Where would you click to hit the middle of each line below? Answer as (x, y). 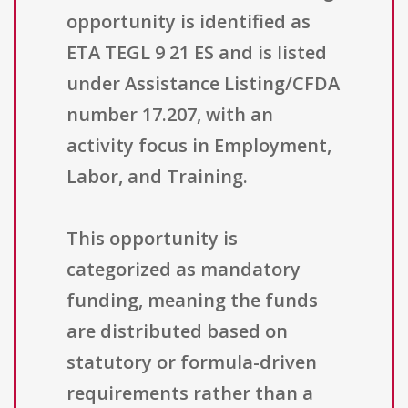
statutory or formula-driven (192, 362)
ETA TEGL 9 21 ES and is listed (197, 53)
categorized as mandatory (184, 270)
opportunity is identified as (189, 22)
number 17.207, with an (170, 115)
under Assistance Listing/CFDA (203, 84)
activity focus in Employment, (199, 146)
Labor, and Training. (157, 177)
